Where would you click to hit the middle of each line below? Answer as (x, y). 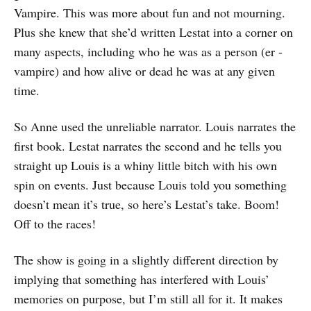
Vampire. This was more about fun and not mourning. (150, 12)
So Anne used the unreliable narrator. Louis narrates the (155, 126)
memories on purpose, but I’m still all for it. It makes (148, 298)
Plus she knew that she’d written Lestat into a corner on (153, 32)
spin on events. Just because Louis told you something (150, 184)
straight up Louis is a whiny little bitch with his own (145, 165)
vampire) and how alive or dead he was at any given (144, 70)
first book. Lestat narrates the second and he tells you (148, 145)
